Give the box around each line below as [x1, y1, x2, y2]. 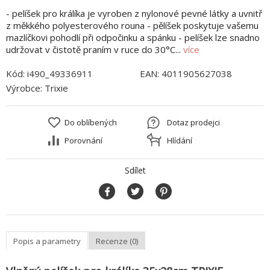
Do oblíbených [64, 117, 117, 128]
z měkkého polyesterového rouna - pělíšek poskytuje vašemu [6, 19, 259, 32]
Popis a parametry [13, 235, 81, 246]
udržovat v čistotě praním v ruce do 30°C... [6, 43, 183, 56]
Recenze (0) [96, 235, 138, 246]
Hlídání [167, 135, 192, 146]
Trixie [45, 82, 68, 95]
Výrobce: [6, 82, 45, 95]
